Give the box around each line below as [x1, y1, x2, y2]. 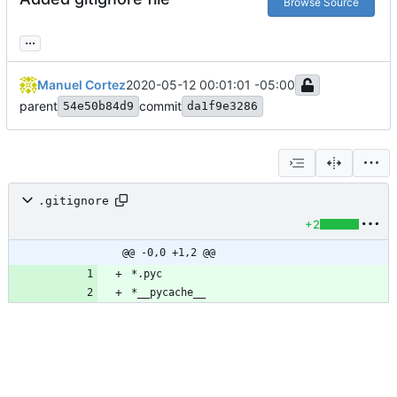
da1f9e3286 [187, 99, 258, 113]
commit [139, 98, 182, 114]
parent [19, 98, 58, 114]
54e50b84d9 [63, 99, 134, 113]
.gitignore [38, 193, 109, 207]
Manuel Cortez [37, 77, 126, 93]
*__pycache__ [131, 286, 206, 300]
